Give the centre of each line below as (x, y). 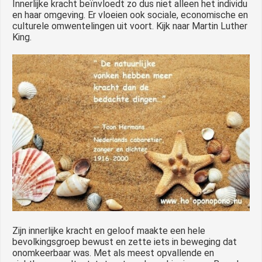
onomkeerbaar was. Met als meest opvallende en (113, 253)
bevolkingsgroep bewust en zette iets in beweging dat (125, 242)
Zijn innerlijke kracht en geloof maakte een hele (109, 230)
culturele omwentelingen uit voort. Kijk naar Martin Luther (130, 26)
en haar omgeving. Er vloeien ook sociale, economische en (130, 15)
